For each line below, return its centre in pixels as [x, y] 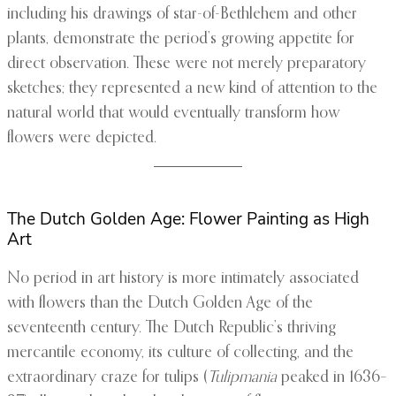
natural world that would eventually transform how [173, 114]
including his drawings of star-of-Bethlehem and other [182, 15]
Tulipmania [242, 378]
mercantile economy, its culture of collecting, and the [180, 353]
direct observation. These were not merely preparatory [187, 64]
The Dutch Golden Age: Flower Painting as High [188, 220]
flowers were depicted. [82, 138]
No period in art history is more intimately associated [183, 279]
